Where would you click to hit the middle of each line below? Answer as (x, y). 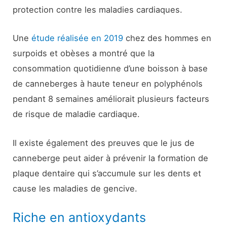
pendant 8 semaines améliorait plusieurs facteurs (111, 99)
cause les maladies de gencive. (75, 188)
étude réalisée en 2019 (78, 38)
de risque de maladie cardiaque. (77, 114)
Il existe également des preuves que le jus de (104, 143)
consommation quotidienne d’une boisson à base (110, 69)
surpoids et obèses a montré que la (84, 53)
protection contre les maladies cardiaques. (98, 10)
